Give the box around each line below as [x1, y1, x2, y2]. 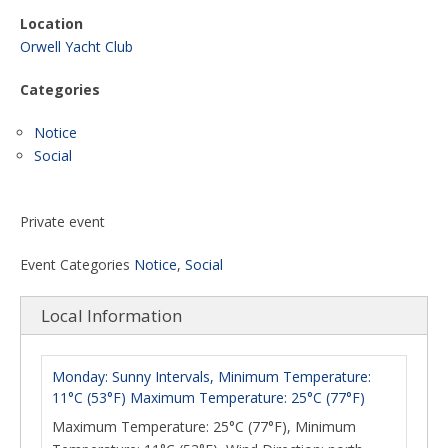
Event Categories [20, 255, 130, 274]
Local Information [41, 304, 182, 327]
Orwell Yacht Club [20, 37, 133, 56]
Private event [20, 212, 105, 231]
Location [20, 14, 83, 33]
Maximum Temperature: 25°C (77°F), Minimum [52, 417, 356, 436]
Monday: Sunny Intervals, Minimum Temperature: [52, 367, 371, 386]
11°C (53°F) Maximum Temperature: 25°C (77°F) [52, 388, 365, 407]
